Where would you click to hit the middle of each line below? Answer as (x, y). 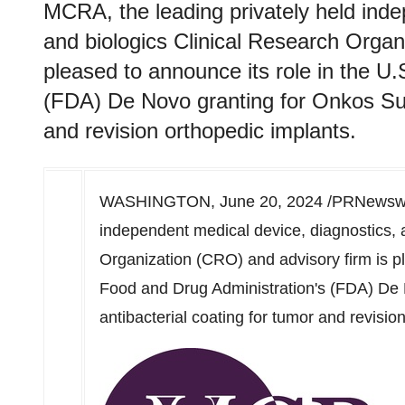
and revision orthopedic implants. (200, 131)
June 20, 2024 (271, 202)
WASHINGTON (155, 202)
